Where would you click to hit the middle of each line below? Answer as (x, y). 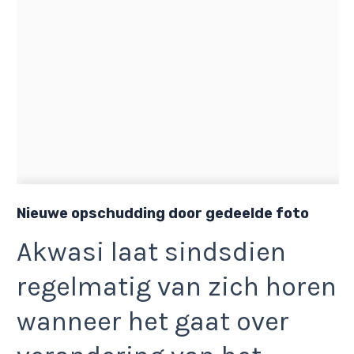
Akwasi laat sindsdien (151, 252)
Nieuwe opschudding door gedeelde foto (163, 214)
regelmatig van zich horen (177, 286)
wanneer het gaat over (153, 321)
